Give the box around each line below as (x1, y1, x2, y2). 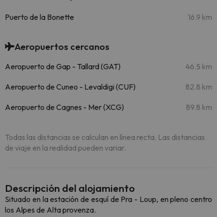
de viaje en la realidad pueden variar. (5, 143, 126, 153)
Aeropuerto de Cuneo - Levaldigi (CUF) (5, 82, 136, 92)
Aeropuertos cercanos (15, 41, 109, 52)
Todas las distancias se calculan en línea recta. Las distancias (5, 132, 205, 142)
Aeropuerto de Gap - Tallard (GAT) (5, 62, 121, 71)
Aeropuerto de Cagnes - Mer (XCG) (5, 102, 124, 112)
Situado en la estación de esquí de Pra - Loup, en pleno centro (5, 194, 212, 204)
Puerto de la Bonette (5, 12, 74, 22)
